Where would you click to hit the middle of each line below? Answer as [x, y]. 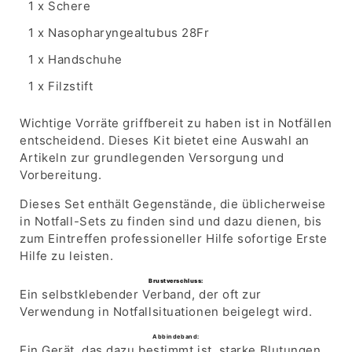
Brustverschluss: [176, 280]
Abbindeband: [176, 336]
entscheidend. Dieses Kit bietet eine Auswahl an [165, 140]
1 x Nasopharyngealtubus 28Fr [119, 32]
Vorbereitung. [61, 174]
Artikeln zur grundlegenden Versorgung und [152, 157]
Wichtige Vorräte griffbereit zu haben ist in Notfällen [176, 123]
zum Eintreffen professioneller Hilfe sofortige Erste [174, 238]
